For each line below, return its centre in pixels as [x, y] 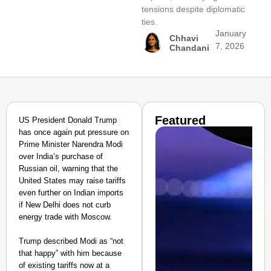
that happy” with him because [70, 253]
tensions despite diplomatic [193, 9]
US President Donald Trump [68, 120]
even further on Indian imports [71, 193]
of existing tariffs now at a [64, 265]
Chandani [189, 48]
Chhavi [184, 38]
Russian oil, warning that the [68, 168]
